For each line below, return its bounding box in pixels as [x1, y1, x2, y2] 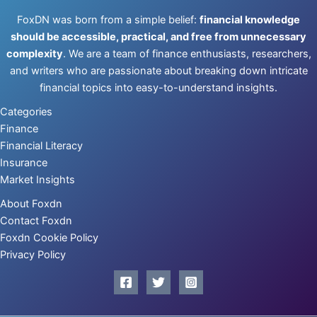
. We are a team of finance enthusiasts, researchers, [62, 47, 311, 60]
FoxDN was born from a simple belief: [17, 13, 200, 26]
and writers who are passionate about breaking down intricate [9, 64, 308, 77]
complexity [6, 47, 63, 60]
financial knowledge [200, 13, 300, 26]
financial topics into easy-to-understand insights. [40, 81, 277, 94]
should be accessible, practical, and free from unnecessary [11, 30, 306, 43]
